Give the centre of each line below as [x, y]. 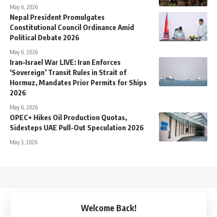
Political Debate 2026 [45, 38]
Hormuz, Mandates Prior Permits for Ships [78, 83]
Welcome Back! [108, 208]
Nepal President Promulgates [57, 17]
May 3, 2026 [23, 142]
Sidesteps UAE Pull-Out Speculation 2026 [77, 128]
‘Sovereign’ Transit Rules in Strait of [68, 72]
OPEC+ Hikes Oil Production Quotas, [68, 117]
